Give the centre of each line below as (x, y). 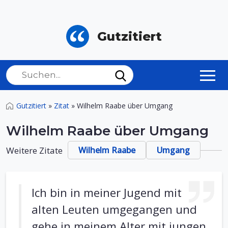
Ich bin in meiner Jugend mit (107, 193)
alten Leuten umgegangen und (114, 209)
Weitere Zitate (34, 150)
